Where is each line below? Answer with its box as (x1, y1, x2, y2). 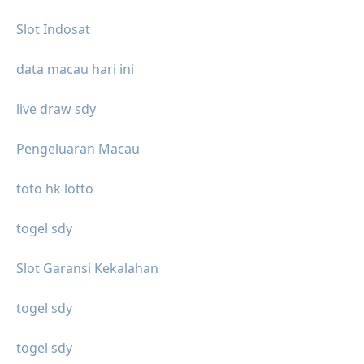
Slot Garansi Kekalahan (16, 259, 158, 278)
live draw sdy (16, 100, 96, 119)
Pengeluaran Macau (16, 140, 140, 158)
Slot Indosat (16, 20, 90, 39)
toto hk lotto (16, 180, 93, 198)
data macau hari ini (16, 60, 134, 79)
